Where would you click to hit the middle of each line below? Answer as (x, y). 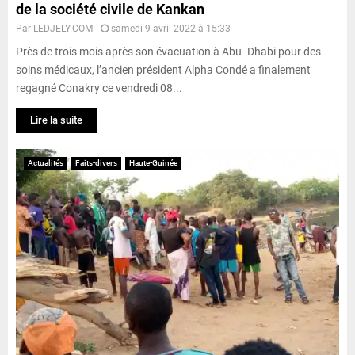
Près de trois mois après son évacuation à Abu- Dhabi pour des (168, 51)
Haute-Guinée (153, 162)
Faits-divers (96, 162)
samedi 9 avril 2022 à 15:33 (171, 28)
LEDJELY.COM (63, 28)
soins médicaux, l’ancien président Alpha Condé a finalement (163, 69)
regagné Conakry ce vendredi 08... (99, 88)
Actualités (46, 162)
